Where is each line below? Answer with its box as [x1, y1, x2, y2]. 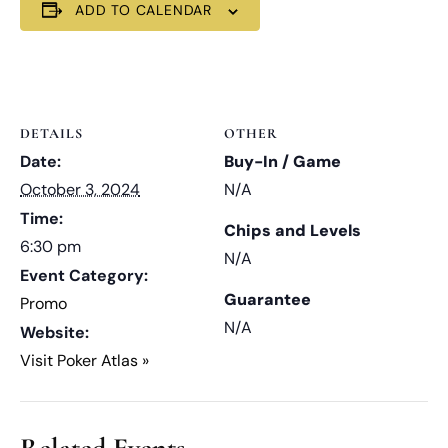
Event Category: [20, 264, 148, 286]
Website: [20, 321, 89, 343]
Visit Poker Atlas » [20, 349, 149, 371]
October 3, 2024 [20, 178, 140, 200]
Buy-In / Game [224, 150, 341, 172]
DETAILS [20, 124, 83, 142]
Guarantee [224, 288, 311, 310]
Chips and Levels [224, 219, 361, 241]
